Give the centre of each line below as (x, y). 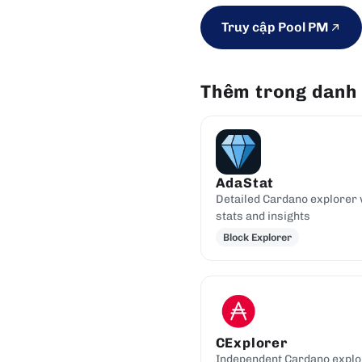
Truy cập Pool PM (275, 27)
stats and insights (263, 216)
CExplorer (251, 343)
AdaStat (245, 182)
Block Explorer (257, 237)
